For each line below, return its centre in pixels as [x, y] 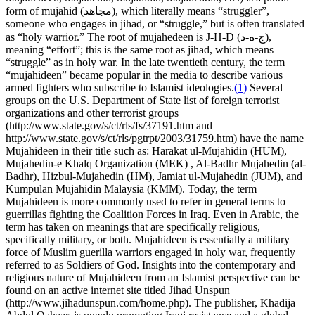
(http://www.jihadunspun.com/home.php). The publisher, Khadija [150, 302]
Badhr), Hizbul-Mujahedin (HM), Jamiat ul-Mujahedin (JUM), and [154, 176]
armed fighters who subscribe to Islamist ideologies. [120, 87]
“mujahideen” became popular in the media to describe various [144, 75]
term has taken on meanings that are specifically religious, [133, 226]
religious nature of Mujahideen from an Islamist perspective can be [153, 277]
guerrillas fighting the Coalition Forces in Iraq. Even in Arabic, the [152, 214]
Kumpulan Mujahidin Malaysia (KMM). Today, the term [131, 188]
